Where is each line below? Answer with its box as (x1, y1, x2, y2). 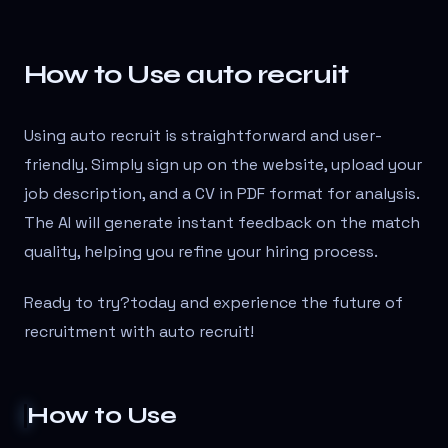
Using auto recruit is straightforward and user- (24, 125, 382, 147)
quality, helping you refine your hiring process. (24, 241, 378, 263)
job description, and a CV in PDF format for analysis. (24, 183, 419, 205)
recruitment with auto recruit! (24, 321, 254, 343)
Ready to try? (24, 292, 130, 314)
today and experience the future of (130, 292, 403, 314)
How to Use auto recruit (24, 59, 349, 91)
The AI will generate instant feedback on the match (24, 212, 420, 234)
